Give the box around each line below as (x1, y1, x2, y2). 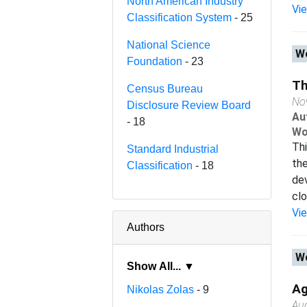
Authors (127, 221, 165, 233)
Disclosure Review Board (127, 99, 251, 111)
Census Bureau (127, 82, 204, 95)
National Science (127, 38, 211, 51)
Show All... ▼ (184, 260, 195, 272)
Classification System (127, 11, 232, 23)
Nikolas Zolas (127, 283, 195, 295)
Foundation (127, 55, 183, 67)
